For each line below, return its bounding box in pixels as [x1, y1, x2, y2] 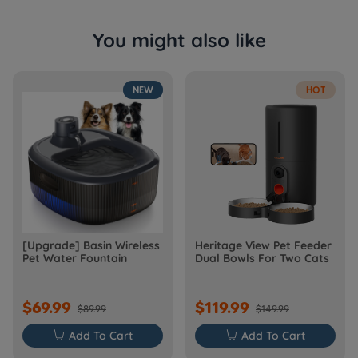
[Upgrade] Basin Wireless [22, 238, 160, 253]
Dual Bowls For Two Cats [195, 251, 329, 265]
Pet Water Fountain [22, 251, 127, 265]
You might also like [92, 28, 266, 52]
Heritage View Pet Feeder [195, 238, 332, 253]
